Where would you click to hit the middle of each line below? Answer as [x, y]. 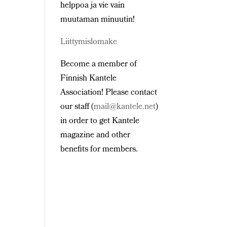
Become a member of [99, 65]
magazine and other [96, 136]
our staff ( [77, 107]
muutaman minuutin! [98, 20]
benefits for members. [99, 150]
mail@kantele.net [125, 107]
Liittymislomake [89, 42]
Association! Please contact [109, 93]
